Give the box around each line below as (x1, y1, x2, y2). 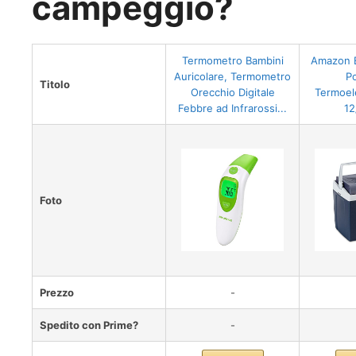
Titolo (40, 77, 70, 91)
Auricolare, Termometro (174, 69, 291, 83)
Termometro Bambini (181, 53, 284, 67)
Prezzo (40, 285, 74, 299)
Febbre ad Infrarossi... (178, 101, 287, 114)
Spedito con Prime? (40, 318, 138, 331)
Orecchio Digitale (190, 85, 275, 99)
